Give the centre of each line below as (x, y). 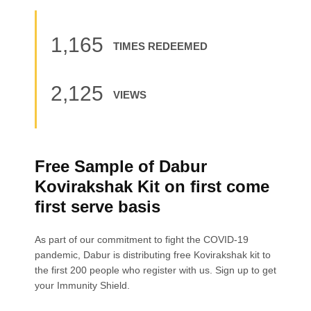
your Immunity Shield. (82, 285)
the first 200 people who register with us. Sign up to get (155, 270)
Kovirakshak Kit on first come (152, 186)
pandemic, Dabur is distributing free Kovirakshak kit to (153, 254)
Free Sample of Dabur (121, 166)
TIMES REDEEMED (160, 46)
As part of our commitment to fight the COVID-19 (142, 239)
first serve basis (98, 206)
